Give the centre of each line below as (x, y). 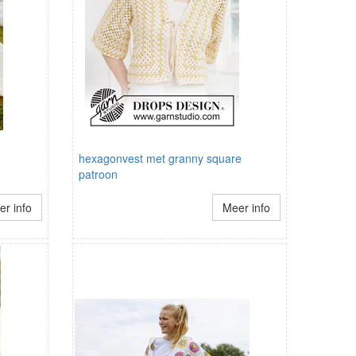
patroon (98, 174)
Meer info (246, 208)
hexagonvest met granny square (160, 159)
